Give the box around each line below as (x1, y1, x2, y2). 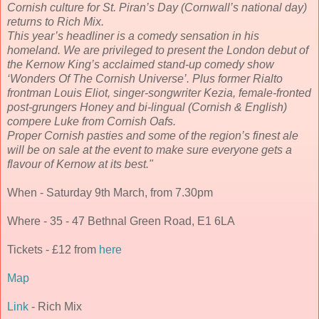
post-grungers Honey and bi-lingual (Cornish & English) (7, 100, 287, 113)
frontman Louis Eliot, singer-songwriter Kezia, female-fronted (7, 86, 311, 99)
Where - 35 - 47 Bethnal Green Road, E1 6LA (7, 214, 235, 227)
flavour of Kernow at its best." (7, 157, 153, 170)
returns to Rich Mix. (7, 15, 104, 28)
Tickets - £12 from (7, 243, 99, 256)
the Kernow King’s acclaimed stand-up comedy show (7, 58, 274, 70)
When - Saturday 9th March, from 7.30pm (7, 186, 213, 199)
